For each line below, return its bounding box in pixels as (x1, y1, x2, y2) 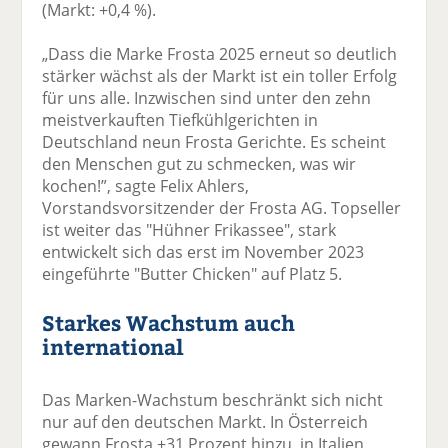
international (42, 331, 185, 361)
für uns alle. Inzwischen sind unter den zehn (42, 86, 372, 109)
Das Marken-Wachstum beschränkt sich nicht (42, 388, 384, 411)
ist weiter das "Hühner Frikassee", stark (42, 218, 337, 241)
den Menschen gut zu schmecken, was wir (42, 152, 357, 175)
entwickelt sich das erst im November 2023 (42, 240, 365, 263)
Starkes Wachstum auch (42, 307, 296, 337)
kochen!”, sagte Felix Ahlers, (42, 174, 250, 197)
